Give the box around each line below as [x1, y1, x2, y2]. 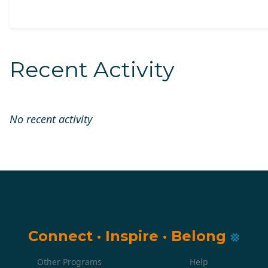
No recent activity [9, 112, 92, 126]
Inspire [105, 227, 163, 245]
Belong [170, 227, 226, 245]
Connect [28, 227, 97, 245]
